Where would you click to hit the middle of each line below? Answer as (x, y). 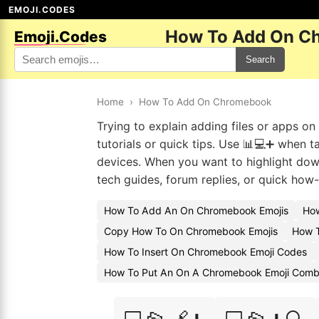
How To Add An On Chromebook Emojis (196, 210)
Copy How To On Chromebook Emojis (191, 231)
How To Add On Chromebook (205, 102)
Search (260, 59)
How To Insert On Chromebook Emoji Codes (205, 252)
